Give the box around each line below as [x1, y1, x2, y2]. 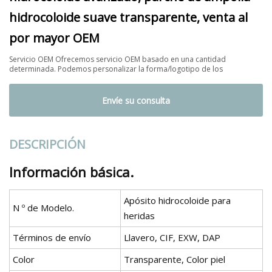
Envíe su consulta [102, 94, 170, 106]
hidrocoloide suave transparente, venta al [9, 8, 248, 25]
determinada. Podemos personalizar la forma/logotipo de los [58, 63, 223, 74]
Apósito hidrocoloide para [124, 194, 231, 207]
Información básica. [9, 163, 134, 182]
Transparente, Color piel [124, 253, 225, 266]
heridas [124, 209, 155, 222]
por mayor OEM [9, 29, 100, 46]
